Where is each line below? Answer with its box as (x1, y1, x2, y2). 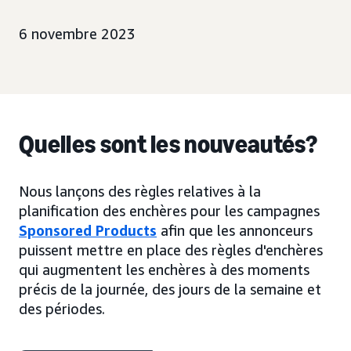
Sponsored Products (19, 222, 157, 239)
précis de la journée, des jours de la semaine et (19, 280, 321, 298)
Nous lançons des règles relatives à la (19, 183, 261, 200)
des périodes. (19, 300, 105, 317)
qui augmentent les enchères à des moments (19, 261, 309, 278)
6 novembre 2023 (19, 25, 136, 42)
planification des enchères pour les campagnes (19, 202, 320, 219)
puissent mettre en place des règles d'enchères (19, 241, 323, 259)
